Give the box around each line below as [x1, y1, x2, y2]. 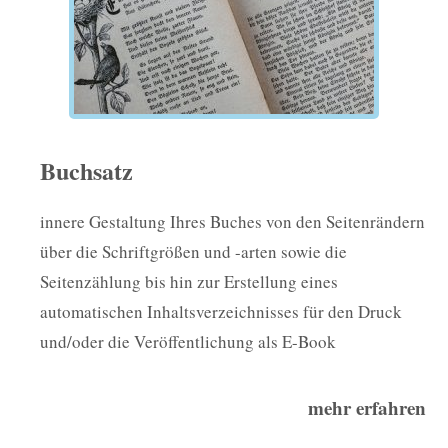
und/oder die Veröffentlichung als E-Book [40, 330, 336, 354]
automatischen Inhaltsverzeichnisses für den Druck [40, 300, 402, 324]
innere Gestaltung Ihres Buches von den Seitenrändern [40, 210, 425, 234]
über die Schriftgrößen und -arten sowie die [40, 240, 347, 264]
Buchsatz [40, 153, 133, 189]
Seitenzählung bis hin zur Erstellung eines [40, 270, 338, 294]
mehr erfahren [307, 394, 426, 422]
